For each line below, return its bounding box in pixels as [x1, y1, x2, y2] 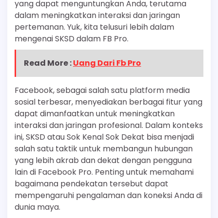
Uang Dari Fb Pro [73, 57, 141, 69]
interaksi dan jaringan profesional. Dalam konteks [15, 120, 203, 131]
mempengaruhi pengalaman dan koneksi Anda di [15, 190, 202, 201]
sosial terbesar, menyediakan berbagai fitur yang [15, 96, 202, 108]
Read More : [24, 57, 73, 69]
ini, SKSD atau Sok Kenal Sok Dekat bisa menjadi [15, 131, 194, 143]
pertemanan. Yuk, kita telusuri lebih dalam [15, 21, 174, 33]
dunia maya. [15, 201, 60, 213]
